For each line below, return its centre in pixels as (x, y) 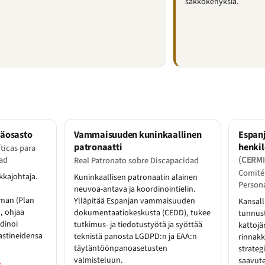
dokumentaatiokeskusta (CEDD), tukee (142, 213)
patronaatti (98, 148)
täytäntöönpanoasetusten (121, 249)
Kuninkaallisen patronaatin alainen (136, 178)
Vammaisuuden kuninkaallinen (138, 135)
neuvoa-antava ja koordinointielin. (135, 190)
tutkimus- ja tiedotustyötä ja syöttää (138, 225)
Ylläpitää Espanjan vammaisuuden (135, 201)
